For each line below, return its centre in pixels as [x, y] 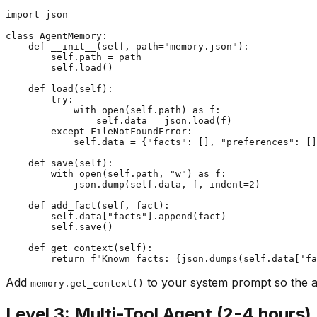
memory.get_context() [87, 284]
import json [37, 15]
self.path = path [74, 57]
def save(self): [59, 163]
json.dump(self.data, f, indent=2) [133, 185]
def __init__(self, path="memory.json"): [127, 47]
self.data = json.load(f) [119, 121]
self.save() [59, 227]
